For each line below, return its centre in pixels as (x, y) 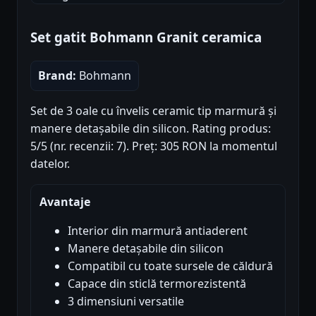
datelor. (50, 164)
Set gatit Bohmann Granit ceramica (146, 37)
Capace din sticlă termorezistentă (157, 284)
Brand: (57, 76)
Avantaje (65, 202)
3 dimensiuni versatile (126, 302)
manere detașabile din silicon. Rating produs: (151, 129)
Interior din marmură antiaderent (158, 231)
